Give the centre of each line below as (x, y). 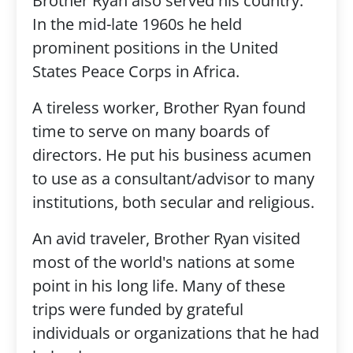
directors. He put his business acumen (171, 155)
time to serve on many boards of (150, 131)
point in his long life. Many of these (158, 286)
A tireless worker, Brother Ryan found (169, 108)
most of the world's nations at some (163, 262)
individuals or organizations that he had (175, 333)
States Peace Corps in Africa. (136, 71)
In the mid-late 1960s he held (137, 24)
